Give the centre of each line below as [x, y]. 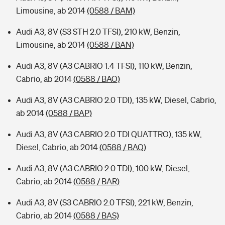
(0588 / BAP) [69, 113]
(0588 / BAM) [111, 11]
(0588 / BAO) [97, 79]
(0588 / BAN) [110, 45]
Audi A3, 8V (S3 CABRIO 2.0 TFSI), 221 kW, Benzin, [105, 202]
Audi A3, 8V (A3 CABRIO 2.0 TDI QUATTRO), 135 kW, [109, 134]
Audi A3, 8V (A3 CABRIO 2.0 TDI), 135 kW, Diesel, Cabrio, [116, 100]
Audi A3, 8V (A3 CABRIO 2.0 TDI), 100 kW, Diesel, [103, 168]
